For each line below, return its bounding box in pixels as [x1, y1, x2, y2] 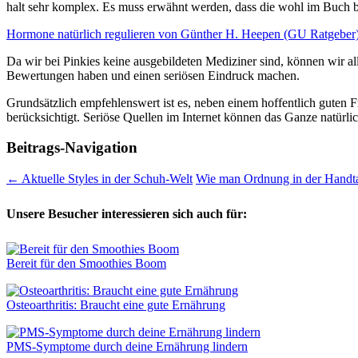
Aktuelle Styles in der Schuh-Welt [19, 172, 193, 186]
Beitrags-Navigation [6, 139, 137, 157]
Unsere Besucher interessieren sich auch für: [6, 207, 247, 221]
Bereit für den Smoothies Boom [6, 257, 166, 271]
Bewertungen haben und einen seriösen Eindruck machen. [6, 68, 300, 82]
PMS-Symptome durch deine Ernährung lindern [6, 340, 248, 354]
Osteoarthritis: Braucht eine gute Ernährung [6, 298, 225, 312]
